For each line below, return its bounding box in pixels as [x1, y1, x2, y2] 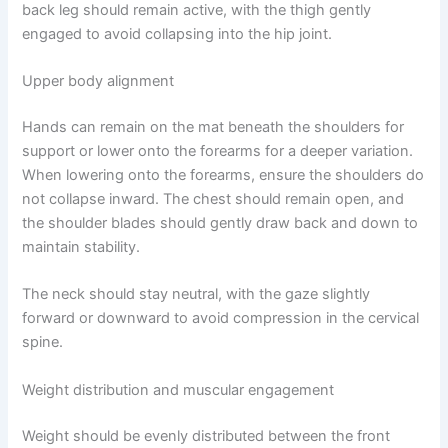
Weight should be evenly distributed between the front [22, 426, 391, 445]
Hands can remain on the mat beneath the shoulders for [22, 117, 405, 136]
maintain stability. [22, 237, 141, 256]
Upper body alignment [22, 72, 175, 91]
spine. [22, 333, 64, 352]
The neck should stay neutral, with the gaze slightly [22, 285, 371, 304]
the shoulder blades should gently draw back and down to [22, 213, 419, 232]
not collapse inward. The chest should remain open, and [22, 189, 405, 208]
